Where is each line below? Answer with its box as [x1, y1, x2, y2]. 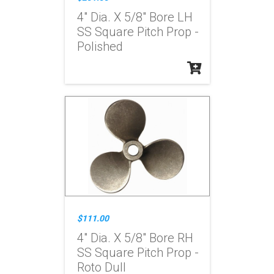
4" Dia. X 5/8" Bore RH [76, 231, 193, 245]
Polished [76, 39, 123, 54]
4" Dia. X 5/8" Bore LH [76, 10, 193, 24]
